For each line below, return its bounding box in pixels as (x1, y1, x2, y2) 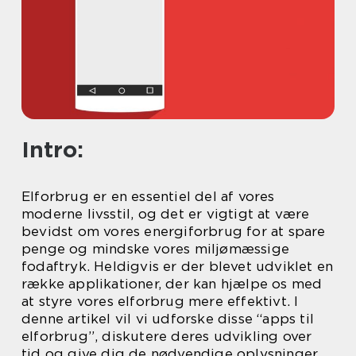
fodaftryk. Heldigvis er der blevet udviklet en (21, 258, 334, 274)
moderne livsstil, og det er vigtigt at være (21, 206, 310, 222)
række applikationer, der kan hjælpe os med (21, 276, 323, 292)
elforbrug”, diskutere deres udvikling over (21, 328, 312, 344)
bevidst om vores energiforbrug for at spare (21, 223, 326, 239)
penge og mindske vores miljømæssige (21, 241, 290, 257)
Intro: (21, 136, 83, 163)
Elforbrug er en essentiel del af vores (21, 188, 275, 204)
